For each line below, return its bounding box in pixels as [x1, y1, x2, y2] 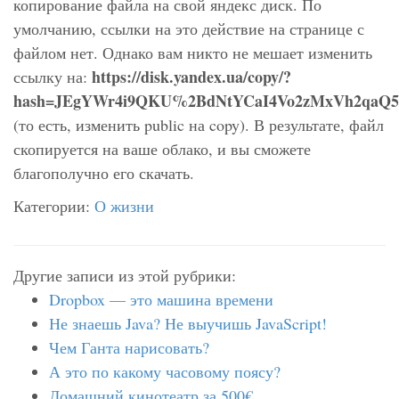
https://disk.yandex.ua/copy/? [92, 65, 291, 88]
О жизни [94, 195, 154, 216]
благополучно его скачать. [13, 162, 194, 183]
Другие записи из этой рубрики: [13, 265, 236, 286]
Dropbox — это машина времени [49, 289, 273, 310]
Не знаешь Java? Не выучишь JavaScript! [49, 313, 327, 334]
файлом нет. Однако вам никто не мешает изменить [13, 42, 372, 63]
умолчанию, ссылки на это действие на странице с [13, 18, 364, 39]
